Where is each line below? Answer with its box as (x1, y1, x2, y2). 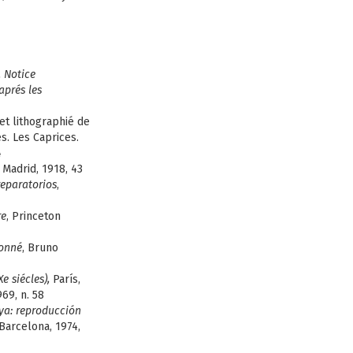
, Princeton (6, 210, 61, 223)
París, (50, 273, 80, 286)
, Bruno (22, 241, 58, 255)
